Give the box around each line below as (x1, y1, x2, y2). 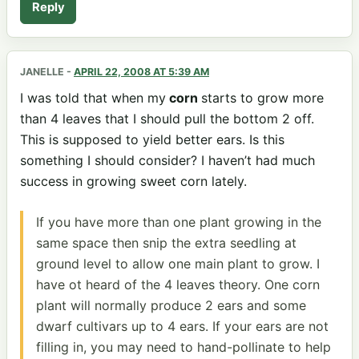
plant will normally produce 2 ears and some (36, 297, 306, 314)
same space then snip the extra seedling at (36, 235, 296, 252)
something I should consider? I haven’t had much (20, 151, 315, 168)
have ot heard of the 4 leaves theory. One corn (36, 276, 320, 293)
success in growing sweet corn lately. (20, 172, 247, 189)
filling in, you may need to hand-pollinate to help (36, 339, 331, 356)
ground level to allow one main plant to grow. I (36, 256, 320, 272)
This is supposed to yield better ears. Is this (20, 131, 284, 147)
